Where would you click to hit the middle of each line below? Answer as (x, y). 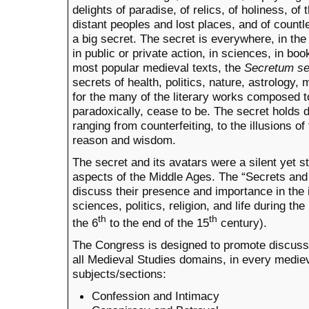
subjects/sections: (119, 273)
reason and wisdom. (124, 140)
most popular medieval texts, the (158, 67)
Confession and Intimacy (156, 296)
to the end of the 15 (158, 222)
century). (242, 222)
